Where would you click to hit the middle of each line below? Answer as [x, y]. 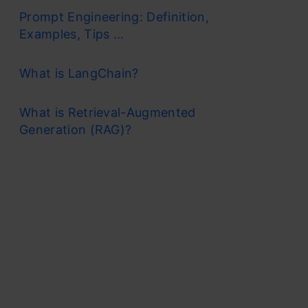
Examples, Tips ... [72, 34]
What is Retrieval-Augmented [108, 112]
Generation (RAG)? [76, 129]
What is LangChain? [79, 73]
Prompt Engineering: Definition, [114, 16]
